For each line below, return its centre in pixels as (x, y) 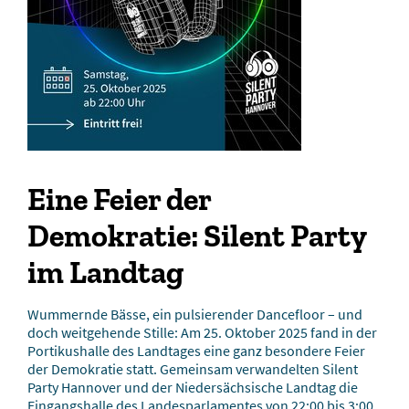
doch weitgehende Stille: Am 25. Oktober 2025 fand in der (202, 332)
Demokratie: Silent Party (197, 236)
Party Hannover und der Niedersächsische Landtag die (193, 387)
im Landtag (105, 273)
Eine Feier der (119, 199)
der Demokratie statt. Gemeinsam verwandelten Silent (193, 369)
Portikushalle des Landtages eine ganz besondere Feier (196, 351)
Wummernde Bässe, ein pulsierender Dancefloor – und (195, 314)
